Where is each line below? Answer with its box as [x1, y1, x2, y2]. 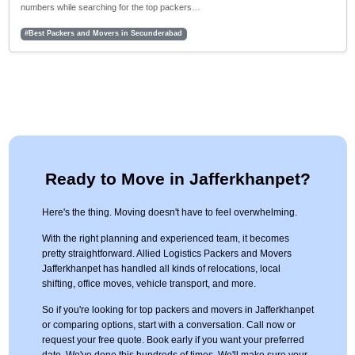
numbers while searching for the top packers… [20, 2, 200, 13]
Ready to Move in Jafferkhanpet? [44, 170, 311, 189]
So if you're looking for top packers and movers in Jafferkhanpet [41, 304, 314, 316]
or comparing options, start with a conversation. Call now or [41, 319, 296, 331]
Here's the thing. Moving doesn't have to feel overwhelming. [41, 207, 297, 219]
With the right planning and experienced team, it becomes [41, 233, 289, 245]
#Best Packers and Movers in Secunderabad [25, 29, 183, 38]
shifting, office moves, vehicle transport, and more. [41, 278, 256, 290]
